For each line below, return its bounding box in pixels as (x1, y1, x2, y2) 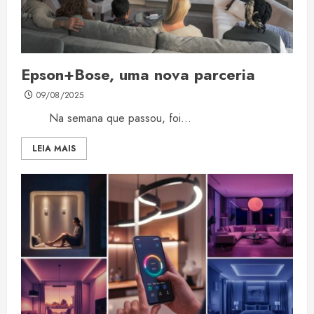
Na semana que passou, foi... (21, 110, 191, 127)
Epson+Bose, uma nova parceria (21, 63, 255, 86)
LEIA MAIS (32, 142, 76, 156)
